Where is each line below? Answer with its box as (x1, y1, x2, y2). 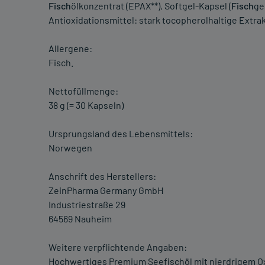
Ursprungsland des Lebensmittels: (49, 128, 193, 140)
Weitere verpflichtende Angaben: (49, 241, 187, 253)
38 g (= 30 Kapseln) (49, 99, 124, 111)
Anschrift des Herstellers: (49, 170, 156, 182)
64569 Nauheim (49, 213, 112, 225)
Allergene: (49, 43, 92, 54)
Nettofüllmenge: (49, 85, 118, 97)
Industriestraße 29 (49, 199, 125, 211)
